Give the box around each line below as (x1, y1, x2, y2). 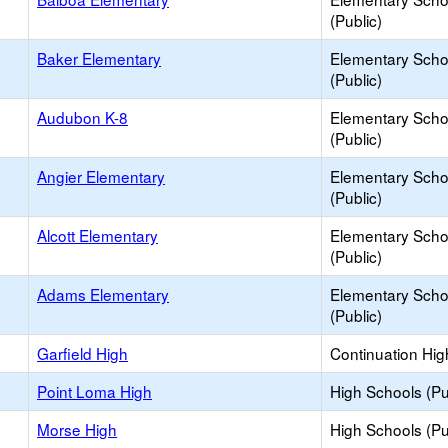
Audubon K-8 (37, 106, 128, 128)
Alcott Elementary (37, 224, 158, 246)
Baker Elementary (37, 47, 161, 69)
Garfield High (37, 342, 128, 364)
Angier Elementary (37, 165, 165, 187)
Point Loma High (37, 380, 152, 402)
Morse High (37, 418, 117, 440)
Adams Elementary (37, 283, 169, 305)
